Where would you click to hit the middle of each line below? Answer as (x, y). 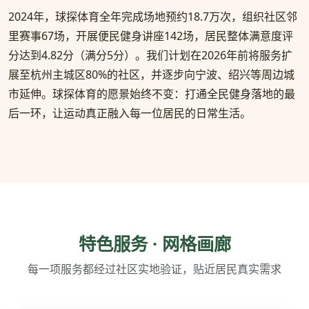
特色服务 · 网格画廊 (154, 244)
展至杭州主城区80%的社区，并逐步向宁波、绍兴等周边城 (151, 75)
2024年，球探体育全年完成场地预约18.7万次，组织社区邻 (153, 17)
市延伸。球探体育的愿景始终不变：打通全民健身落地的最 (152, 94)
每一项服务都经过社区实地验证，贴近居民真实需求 (154, 269)
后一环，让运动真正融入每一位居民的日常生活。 (130, 113)
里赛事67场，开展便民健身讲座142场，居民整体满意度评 (151, 36)
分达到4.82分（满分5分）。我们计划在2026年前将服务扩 (150, 56)
